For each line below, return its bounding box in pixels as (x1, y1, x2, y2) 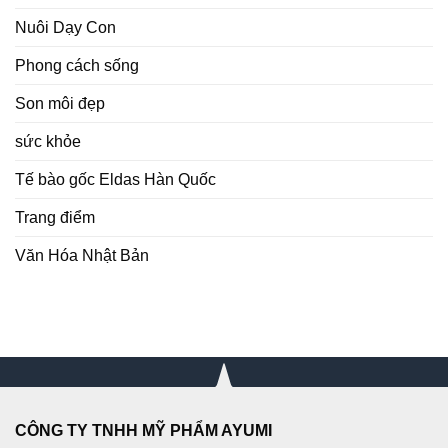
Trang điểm (15, 208, 95, 226)
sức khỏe (15, 132, 81, 150)
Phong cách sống (15, 56, 139, 74)
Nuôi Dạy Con (15, 18, 116, 36)
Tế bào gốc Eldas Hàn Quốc (15, 170, 216, 188)
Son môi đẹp (15, 94, 105, 112)
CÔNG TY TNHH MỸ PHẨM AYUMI (15, 421, 272, 439)
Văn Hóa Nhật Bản (15, 246, 149, 264)
